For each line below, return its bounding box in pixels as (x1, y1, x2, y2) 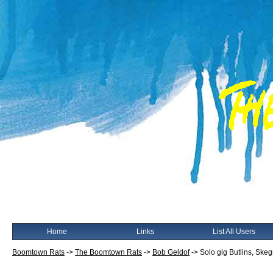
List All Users (212, 227, 255, 236)
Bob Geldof (152, 248, 190, 257)
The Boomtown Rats (75, 248, 142, 257)
